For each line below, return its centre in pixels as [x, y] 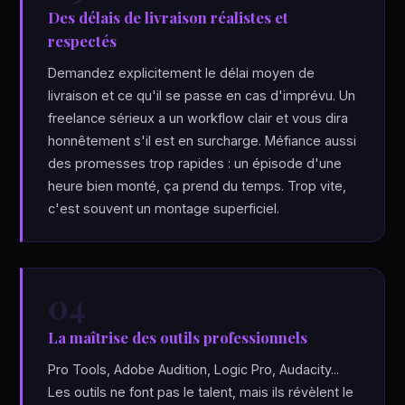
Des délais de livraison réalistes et [169, 17]
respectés [83, 41]
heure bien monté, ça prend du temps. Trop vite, [198, 186]
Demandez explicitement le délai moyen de [182, 73]
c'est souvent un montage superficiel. [164, 208]
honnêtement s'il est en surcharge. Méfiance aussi [202, 141]
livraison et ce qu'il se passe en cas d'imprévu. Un [202, 95]
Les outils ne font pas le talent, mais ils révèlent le [201, 392]
